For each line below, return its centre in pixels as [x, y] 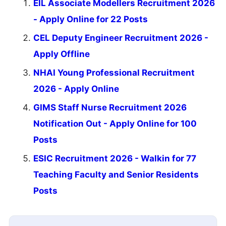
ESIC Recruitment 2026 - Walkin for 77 [115, 158]
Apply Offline [62, 54]
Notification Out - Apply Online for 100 [115, 123]
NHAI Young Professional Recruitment [114, 72]
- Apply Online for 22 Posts [91, 19]
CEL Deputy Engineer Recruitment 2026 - [121, 38]
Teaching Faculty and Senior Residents [116, 174]
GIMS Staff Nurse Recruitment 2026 [110, 107]
